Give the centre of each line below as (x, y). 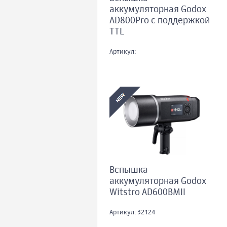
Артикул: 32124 (132, 213)
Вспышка (129, 171)
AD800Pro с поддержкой (160, 21)
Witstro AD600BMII (147, 193)
